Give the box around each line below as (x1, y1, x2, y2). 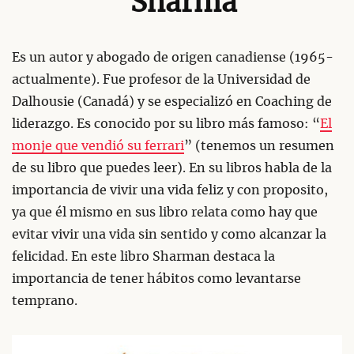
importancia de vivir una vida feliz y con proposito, (12, 184, 328, 198)
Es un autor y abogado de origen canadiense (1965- (12, 51, 333, 65)
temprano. (12, 295, 77, 308)
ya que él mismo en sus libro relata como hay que (12, 206, 318, 220)
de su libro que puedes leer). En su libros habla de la (12, 162, 332, 175)
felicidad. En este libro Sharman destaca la (12, 250, 275, 264)
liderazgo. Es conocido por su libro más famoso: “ (12, 118, 320, 131)
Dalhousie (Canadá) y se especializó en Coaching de (12, 96, 332, 109)
